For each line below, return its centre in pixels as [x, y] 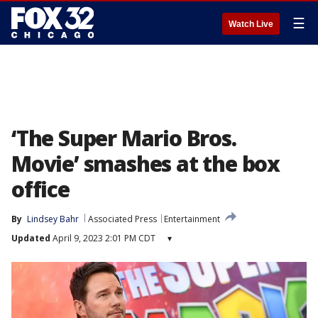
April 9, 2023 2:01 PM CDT [103, 238]
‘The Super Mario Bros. [124, 138]
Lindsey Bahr [53, 219]
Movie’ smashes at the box [146, 164]
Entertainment [192, 219]
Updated [31, 238]
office [40, 189]
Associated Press [122, 219]
